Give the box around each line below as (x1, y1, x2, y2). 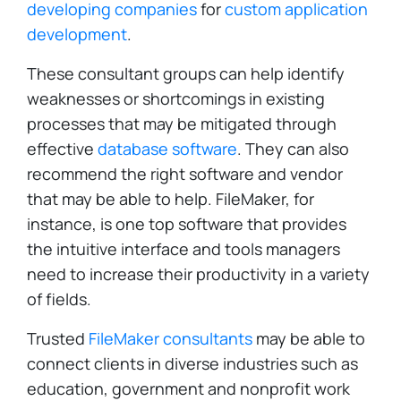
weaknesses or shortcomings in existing (27, 88, 325, 109)
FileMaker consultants (89, 328, 252, 349)
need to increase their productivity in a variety (27, 263, 370, 285)
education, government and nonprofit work (27, 378, 350, 399)
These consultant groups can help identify (27, 63, 345, 84)
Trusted (27, 328, 89, 349)
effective (27, 138, 98, 159)
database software (98, 138, 237, 159)
